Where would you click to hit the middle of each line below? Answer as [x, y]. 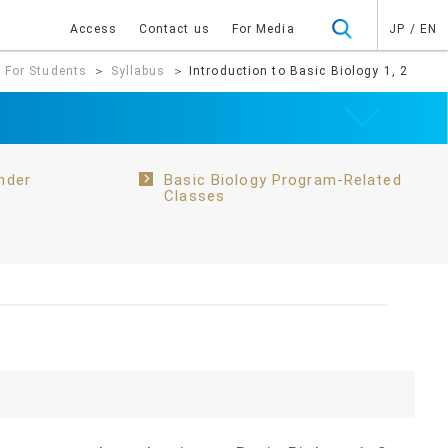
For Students [46, 71]
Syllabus [138, 71]
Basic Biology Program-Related [283, 180]
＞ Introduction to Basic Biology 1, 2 [289, 71]
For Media [263, 29]
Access [93, 29]
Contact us [174, 29]
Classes [195, 196]
